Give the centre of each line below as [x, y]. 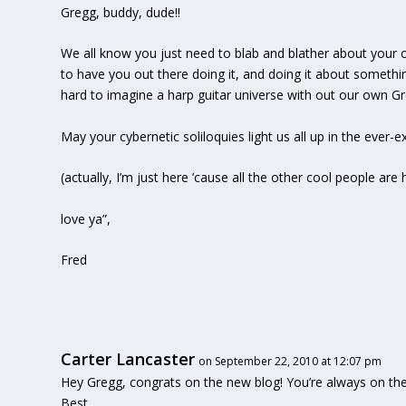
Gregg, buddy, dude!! [121, 13]
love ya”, [86, 218]
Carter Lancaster [128, 359]
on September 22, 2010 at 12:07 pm [290, 362]
